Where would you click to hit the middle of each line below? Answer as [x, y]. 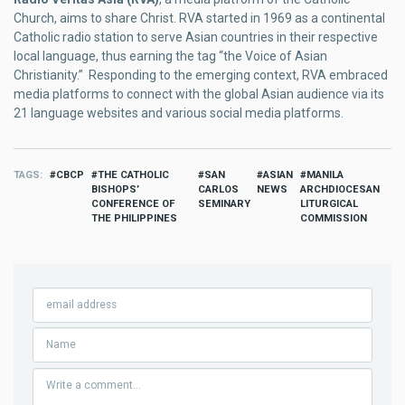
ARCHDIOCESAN [340, 189]
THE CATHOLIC [133, 174]
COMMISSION [334, 218]
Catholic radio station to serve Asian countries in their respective [196, 37]
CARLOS [218, 189]
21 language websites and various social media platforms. [179, 113]
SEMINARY [224, 203]
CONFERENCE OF [132, 203]
